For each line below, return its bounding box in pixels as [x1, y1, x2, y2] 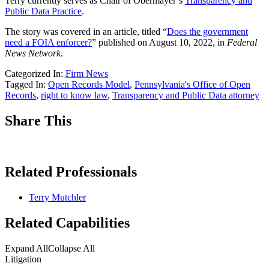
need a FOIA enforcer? [5, 37, 92, 48]
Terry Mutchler [29, 192, 86, 202]
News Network [5, 48, 61, 59]
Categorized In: [5, 68, 65, 79]
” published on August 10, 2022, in [92, 37, 227, 48]
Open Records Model [48, 79, 130, 90]
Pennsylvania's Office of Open [134, 79, 250, 90]
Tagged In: [5, 79, 48, 90]
